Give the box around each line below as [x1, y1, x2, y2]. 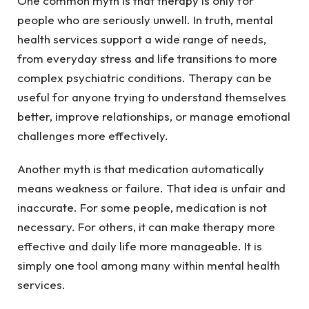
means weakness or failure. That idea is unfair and [17, 181, 286, 196]
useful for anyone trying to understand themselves [17, 90, 286, 105]
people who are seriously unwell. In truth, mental [17, 12, 273, 28]
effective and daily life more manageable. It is [17, 239, 262, 254]
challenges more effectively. [17, 128, 168, 143]
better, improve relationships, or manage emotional [17, 109, 290, 124]
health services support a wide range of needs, [17, 32, 266, 47]
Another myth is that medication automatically [17, 161, 264, 177]
